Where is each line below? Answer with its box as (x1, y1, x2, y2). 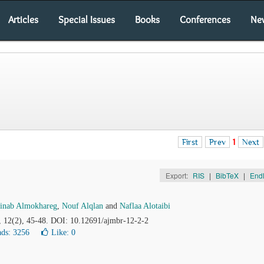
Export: (165, 170, 190, 180)
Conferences (180, 14, 230, 25)
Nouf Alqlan (62, 202, 103, 210)
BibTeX (215, 170, 239, 180)
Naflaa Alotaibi (120, 202, 170, 210)
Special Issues (58, 14, 115, 25)
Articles (8, 14, 38, 25)
